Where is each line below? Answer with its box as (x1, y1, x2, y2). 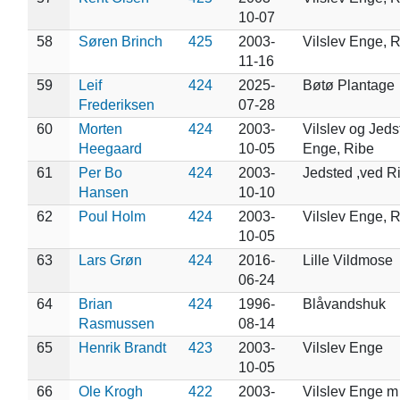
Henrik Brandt (78, 339, 166, 355)
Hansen (78, 184, 129, 200)
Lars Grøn (78, 252, 142, 268)
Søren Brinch (78, 33, 162, 49)
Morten (78, 121, 122, 137)
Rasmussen (78, 315, 154, 331)
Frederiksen (78, 96, 154, 112)
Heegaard (78, 140, 142, 156)
